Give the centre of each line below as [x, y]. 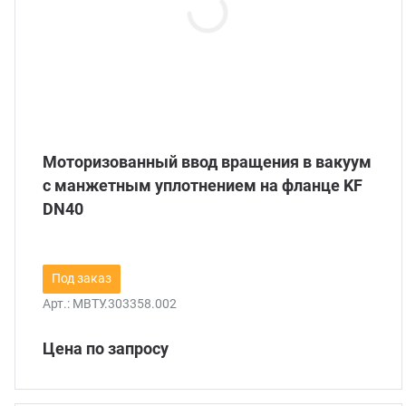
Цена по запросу [106, 348]
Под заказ [82, 279]
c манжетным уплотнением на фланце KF [203, 185]
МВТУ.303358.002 [125, 304]
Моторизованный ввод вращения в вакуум [207, 162]
